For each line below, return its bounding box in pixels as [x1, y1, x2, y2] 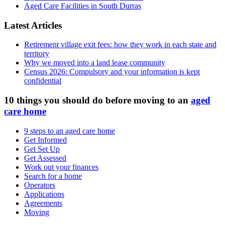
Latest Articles [4, 20, 62, 31]
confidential [24, 76, 61, 85]
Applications [24, 189, 64, 198]
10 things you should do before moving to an [4, 95, 191, 106]
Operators [24, 180, 55, 189]
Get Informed [24, 135, 67, 144]
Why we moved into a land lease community [24, 58, 165, 67]
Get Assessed [24, 153, 66, 162]
